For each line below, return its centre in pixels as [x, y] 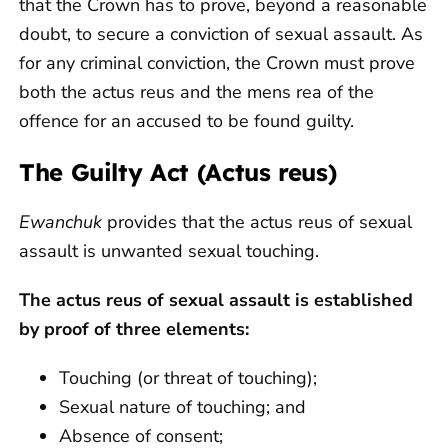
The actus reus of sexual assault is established [216, 299]
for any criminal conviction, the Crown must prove [217, 62]
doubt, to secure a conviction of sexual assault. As [221, 33]
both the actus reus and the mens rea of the [196, 91]
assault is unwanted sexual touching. [169, 250]
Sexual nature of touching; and [182, 406]
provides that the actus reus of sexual [259, 221]
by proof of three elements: [139, 328]
